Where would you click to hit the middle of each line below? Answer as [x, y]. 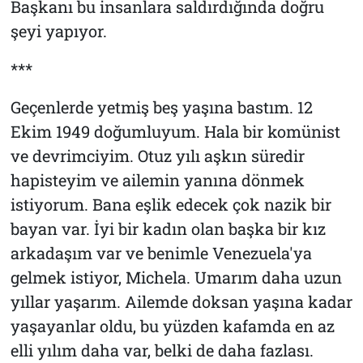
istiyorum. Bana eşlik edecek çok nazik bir [171, 204]
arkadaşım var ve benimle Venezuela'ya [161, 252]
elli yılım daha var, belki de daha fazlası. [162, 350]
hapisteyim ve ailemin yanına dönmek [157, 179]
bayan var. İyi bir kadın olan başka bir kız [168, 228]
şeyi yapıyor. [58, 30]
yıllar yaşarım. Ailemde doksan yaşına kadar [181, 301]
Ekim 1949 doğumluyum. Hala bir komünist [175, 131]
